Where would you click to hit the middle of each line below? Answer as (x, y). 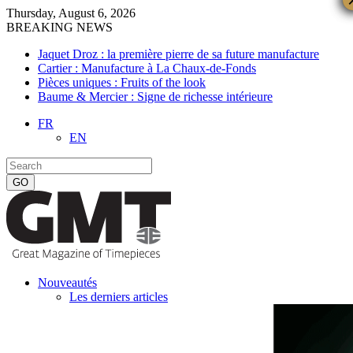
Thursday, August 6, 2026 (71, 13)
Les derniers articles (119, 297)
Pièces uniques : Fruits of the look (122, 82)
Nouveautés (67, 282)
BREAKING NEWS (59, 27)
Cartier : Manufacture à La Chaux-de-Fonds (147, 68)
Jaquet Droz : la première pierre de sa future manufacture (178, 54)
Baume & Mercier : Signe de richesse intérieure (155, 97)
